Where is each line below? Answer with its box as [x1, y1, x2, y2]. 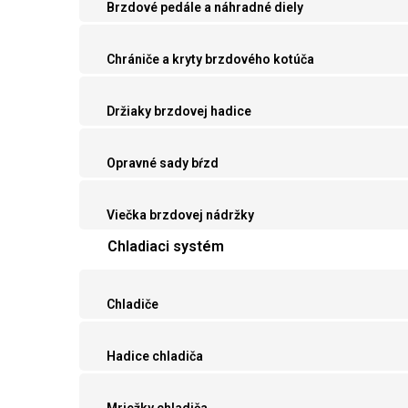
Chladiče [107, 297, 158, 312]
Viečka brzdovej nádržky [107, 208, 254, 223]
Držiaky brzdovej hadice [107, 104, 251, 119]
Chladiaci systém [107, 238, 224, 256]
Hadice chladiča [107, 349, 203, 364]
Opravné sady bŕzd [107, 156, 219, 171]
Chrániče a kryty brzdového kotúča [107, 52, 314, 67]
